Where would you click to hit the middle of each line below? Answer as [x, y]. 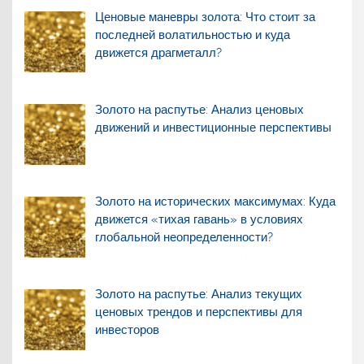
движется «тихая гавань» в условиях [199, 220]
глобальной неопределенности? [184, 238]
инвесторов [127, 330]
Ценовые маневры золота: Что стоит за [205, 17]
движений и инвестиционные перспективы [213, 127]
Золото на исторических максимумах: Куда [215, 202]
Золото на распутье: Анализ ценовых [199, 109]
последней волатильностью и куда [192, 35]
